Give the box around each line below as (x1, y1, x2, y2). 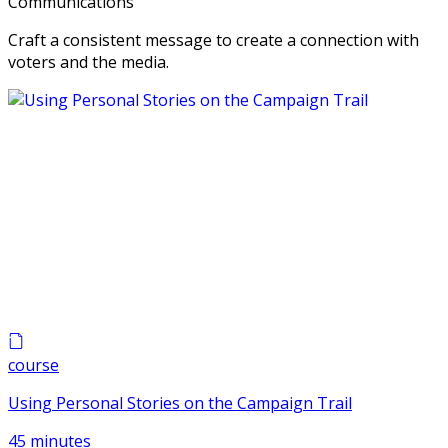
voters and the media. (8, 50, 169, 73)
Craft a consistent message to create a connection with (8, 28, 419, 51)
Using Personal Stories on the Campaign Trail (8, 391, 352, 414)
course (8, 353, 59, 376)
